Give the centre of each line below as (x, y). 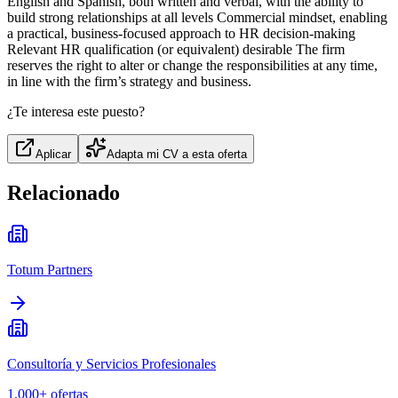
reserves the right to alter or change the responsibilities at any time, (192, 66)
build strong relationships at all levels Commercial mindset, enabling (197, 18)
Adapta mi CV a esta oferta (177, 155)
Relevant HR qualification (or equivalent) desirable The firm (176, 50)
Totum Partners (50, 270)
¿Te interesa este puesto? (76, 112)
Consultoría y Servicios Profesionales (111, 364)
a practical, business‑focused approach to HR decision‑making (181, 34)
